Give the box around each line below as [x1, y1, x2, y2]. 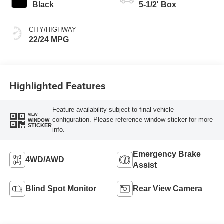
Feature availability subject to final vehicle [52, 106, 174, 114]
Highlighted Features [9, 78, 106, 93]
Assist [133, 161, 157, 170]
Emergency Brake [133, 150, 201, 159]
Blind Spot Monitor [25, 184, 96, 193]
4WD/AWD [25, 155, 64, 164]
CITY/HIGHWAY [28, 26, 76, 34]
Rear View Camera [133, 184, 202, 193]
